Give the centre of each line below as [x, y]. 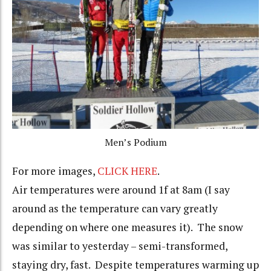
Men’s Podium [135, 142]
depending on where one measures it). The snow [128, 227]
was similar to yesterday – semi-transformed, [120, 246]
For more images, [55, 171]
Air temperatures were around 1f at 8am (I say [121, 190]
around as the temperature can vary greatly [115, 209]
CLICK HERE [127, 171]
